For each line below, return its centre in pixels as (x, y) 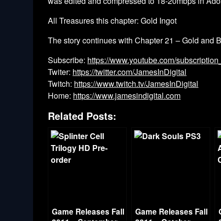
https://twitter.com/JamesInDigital (130, 72)
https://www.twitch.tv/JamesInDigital (136, 84)
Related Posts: (82, 116)
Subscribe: (68, 60)
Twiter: (60, 72)
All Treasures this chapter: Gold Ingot (112, 20)
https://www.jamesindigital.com (127, 95)
